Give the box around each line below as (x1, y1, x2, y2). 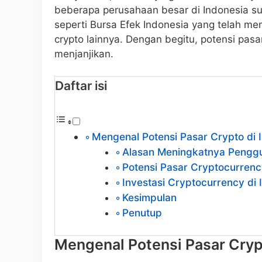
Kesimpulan (122, 191, 177, 204)
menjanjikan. (54, 47, 113, 60)
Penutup (122, 206, 162, 219)
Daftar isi (55, 78, 107, 94)
